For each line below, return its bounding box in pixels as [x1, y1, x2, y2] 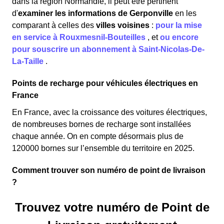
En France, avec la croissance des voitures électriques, [12, 108, 207, 117]
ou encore [160, 33, 198, 42]
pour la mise [155, 21, 202, 30]
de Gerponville [118, 9, 173, 18]
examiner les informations [18, 9, 116, 18]
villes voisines [96, 21, 149, 30]
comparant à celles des [12, 21, 96, 30]
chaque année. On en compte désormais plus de [12, 132, 183, 141]
